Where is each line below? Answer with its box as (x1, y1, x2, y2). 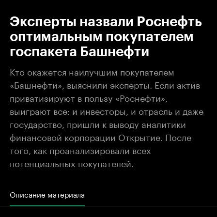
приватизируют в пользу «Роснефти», (10, 90, 168, 104)
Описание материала (10, 187, 85, 200)
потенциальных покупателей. (10, 155, 134, 169)
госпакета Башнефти (10, 45, 149, 59)
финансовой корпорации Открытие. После (10, 129, 191, 143)
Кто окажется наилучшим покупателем (10, 63, 174, 77)
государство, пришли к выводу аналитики (10, 116, 186, 130)
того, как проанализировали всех (10, 142, 151, 156)
